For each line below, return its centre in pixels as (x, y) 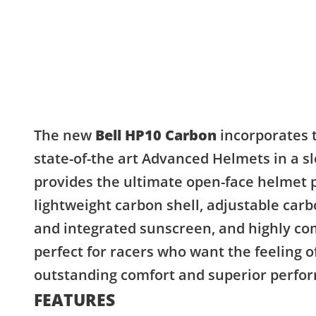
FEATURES (74, 300)
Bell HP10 (128, 135)
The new (65, 135)
